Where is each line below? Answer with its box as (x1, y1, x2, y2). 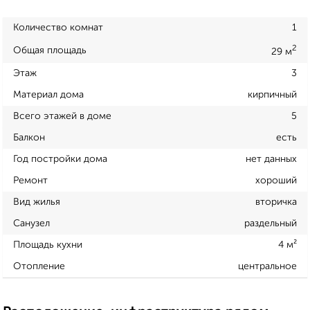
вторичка (255, 197, 297, 207)
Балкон (13, 132, 45, 143)
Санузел (13, 218, 50, 228)
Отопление (13, 261, 65, 271)
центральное (238, 261, 297, 271)
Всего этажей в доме (13, 111, 111, 121)
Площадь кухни (13, 239, 82, 250)
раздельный (244, 218, 297, 228)
